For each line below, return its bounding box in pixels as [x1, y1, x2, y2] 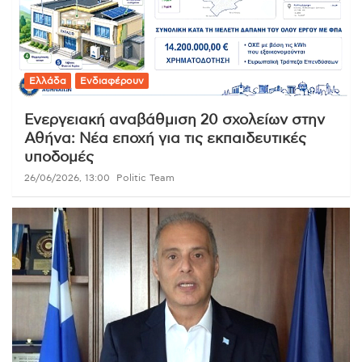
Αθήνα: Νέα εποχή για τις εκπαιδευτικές [24, 132, 306, 147]
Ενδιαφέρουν [80, 76, 144, 86]
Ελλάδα [29, 76, 66, 86]
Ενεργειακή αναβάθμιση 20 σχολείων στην [24, 113, 325, 128]
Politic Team [116, 173, 175, 183]
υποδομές [24, 150, 94, 166]
